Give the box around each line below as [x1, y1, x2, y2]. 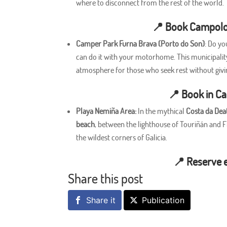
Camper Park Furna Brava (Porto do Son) [76, 39, 205, 49]
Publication [142, 195, 185, 206]
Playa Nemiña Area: [76, 106, 138, 117]
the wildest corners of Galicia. [76, 132, 168, 143]
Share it [86, 195, 116, 206]
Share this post [68, 170, 143, 187]
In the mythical [138, 106, 186, 117]
